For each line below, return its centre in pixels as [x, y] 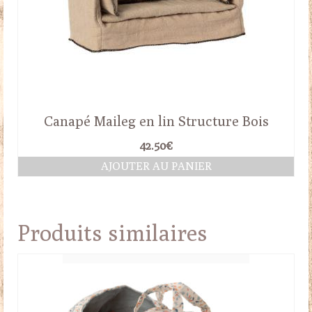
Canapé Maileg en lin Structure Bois [156, 121]
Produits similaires [112, 233]
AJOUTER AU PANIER [156, 166]
